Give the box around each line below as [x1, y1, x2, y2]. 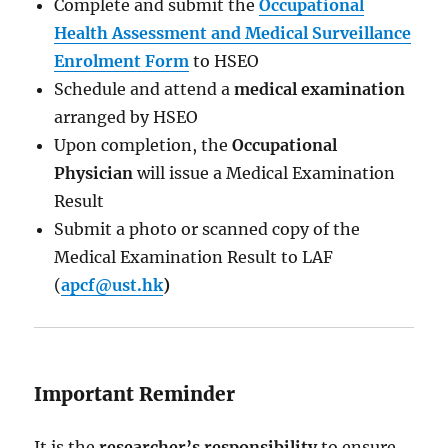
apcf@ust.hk [61, 274, 164, 295]
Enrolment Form [54, 50, 190, 71]
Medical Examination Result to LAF [54, 246, 334, 267]
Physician [54, 162, 134, 183]
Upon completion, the [54, 134, 233, 155]
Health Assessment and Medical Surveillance [54, 22, 412, 43]
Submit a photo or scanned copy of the [54, 218, 361, 239]
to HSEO [189, 50, 260, 71]
